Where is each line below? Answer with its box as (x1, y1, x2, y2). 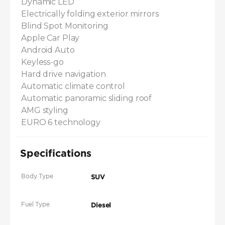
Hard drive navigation (21, 69, 106, 79)
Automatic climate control (21, 81, 125, 91)
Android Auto (21, 45, 75, 55)
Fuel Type (21, 200, 50, 208)
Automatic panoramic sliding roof (21, 93, 152, 103)
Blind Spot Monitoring (21, 21, 108, 31)
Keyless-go (21, 57, 64, 67)
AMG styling (21, 105, 68, 116)
